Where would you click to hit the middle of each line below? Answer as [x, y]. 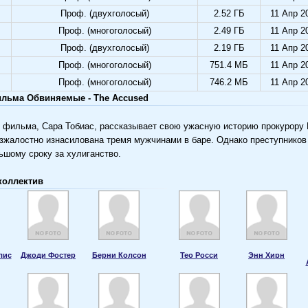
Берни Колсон [119, 255]
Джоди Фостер [48, 255]
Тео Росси [199, 255]
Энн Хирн [266, 255]
